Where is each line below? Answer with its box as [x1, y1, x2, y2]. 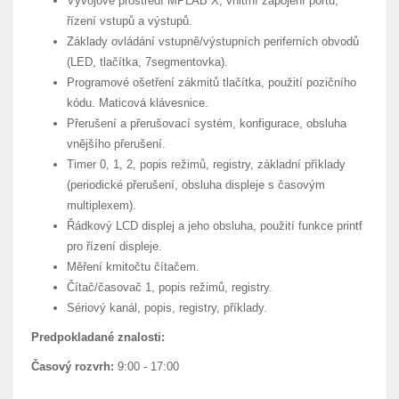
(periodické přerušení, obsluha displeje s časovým [67, 178, 325, 191]
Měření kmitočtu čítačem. [67, 260, 199, 273]
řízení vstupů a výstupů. [67, 14, 192, 28]
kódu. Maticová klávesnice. [67, 96, 208, 110]
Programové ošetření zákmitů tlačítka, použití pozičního [67, 76, 356, 89]
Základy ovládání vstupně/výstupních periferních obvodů [67, 35, 359, 48]
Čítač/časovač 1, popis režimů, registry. [67, 281, 273, 294]
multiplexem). [67, 199, 136, 212]
